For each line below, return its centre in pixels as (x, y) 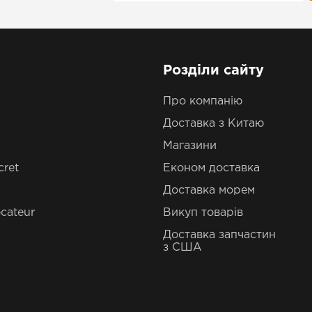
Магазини (190, 146)
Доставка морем (209, 190)
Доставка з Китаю (213, 124)
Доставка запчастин (219, 235)
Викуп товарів (203, 213)
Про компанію (203, 101)
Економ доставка (211, 168)
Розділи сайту (213, 70)
